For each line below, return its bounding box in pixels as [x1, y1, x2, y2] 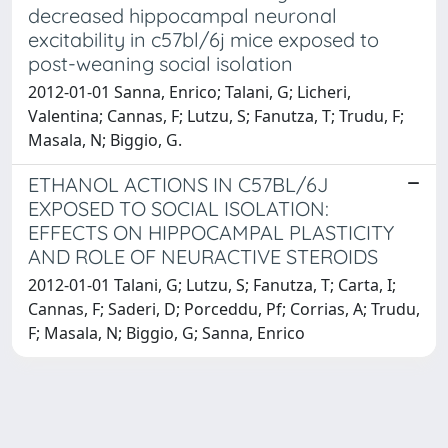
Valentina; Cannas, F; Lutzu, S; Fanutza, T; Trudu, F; [28, 104, 404, 127]
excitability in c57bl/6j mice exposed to [28, 26, 379, 52]
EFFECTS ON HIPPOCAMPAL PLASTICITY [28, 219, 394, 245]
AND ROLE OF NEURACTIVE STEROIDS [28, 243, 378, 269]
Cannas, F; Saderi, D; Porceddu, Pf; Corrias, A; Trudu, [28, 297, 420, 320]
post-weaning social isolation [28, 50, 293, 76]
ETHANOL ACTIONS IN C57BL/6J [28, 171, 328, 197]
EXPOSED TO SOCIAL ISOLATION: [28, 195, 329, 221]
